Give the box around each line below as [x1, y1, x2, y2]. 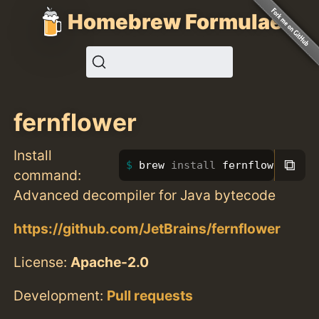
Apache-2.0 [70, 253, 150, 271]
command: [14, 166, 82, 184]
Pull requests [107, 287, 194, 305]
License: [14, 253, 71, 271]
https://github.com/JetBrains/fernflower [14, 219, 281, 237]
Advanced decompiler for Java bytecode [14, 186, 276, 204]
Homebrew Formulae [68, 9, 283, 34]
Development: [14, 287, 108, 305]
